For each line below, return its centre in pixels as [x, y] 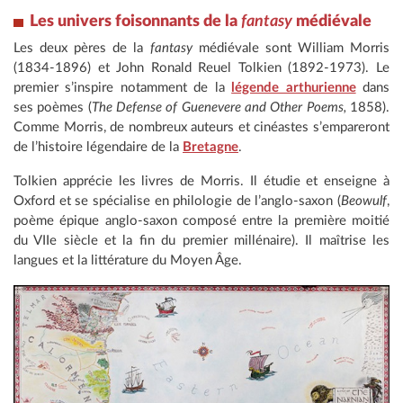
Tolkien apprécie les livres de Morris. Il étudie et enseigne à [201, 182]
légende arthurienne [294, 88]
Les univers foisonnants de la [135, 22]
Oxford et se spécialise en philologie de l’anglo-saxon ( [177, 201]
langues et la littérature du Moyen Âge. [128, 261]
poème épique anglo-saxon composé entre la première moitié [201, 221]
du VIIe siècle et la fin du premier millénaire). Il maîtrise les [201, 241]
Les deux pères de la [82, 49]
